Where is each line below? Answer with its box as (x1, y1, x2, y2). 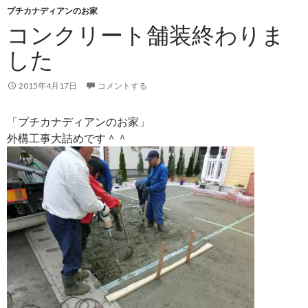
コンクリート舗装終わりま (7, 20, 285, 48)
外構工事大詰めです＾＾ (7, 131, 128, 144)
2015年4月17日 (19, 80, 77, 91)
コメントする (98, 80, 147, 91)
